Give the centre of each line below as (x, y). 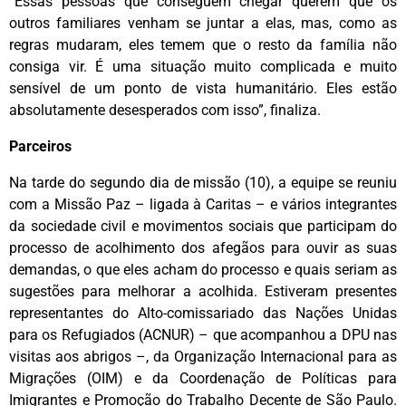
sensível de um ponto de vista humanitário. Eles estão (203, 89)
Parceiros (40, 147)
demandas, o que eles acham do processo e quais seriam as (203, 270)
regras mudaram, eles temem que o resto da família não (203, 45)
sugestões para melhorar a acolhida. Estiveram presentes (203, 292)
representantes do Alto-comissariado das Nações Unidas (203, 314)
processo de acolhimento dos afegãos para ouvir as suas (203, 248)
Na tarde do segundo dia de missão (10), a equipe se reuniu (203, 183)
